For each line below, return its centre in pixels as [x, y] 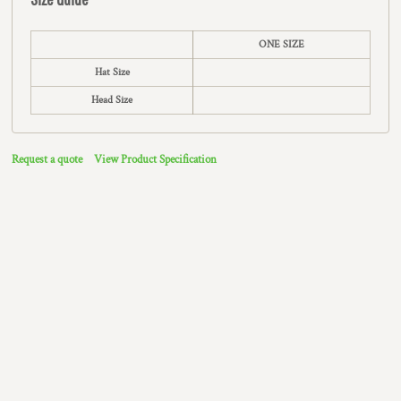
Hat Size [112, 72]
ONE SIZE [282, 44]
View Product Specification [155, 160]
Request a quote [47, 160]
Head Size [112, 100]
